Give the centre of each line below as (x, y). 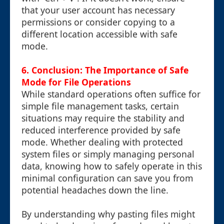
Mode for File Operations (76, 82)
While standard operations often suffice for (111, 94)
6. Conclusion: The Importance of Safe (105, 70)
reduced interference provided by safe (101, 130)
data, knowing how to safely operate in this (112, 166)
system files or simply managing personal (108, 154)
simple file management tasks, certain (100, 106)
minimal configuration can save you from (107, 178)
